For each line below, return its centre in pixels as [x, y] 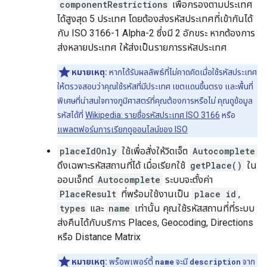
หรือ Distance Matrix [99, 237]
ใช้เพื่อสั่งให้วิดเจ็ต [155, 151]
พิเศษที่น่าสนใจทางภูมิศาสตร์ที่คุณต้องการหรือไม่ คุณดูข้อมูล [155, 101]
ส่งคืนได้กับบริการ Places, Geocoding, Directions [155, 223]
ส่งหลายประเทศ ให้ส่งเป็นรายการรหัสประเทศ [142, 48]
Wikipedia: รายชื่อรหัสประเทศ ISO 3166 [153, 115]
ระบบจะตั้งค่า [188, 180]
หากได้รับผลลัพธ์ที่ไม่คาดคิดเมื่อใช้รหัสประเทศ [182, 72]
